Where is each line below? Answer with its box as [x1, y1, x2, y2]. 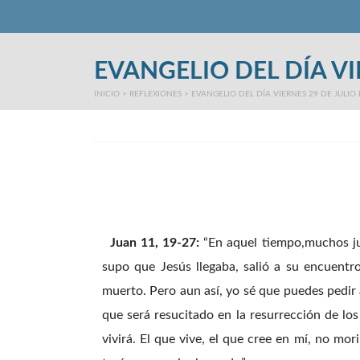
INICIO [94, 90, 120, 99]
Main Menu [101, 22, 166, 35]
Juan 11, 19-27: [102, 236, 200, 250]
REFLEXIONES [129, 90, 182, 99]
